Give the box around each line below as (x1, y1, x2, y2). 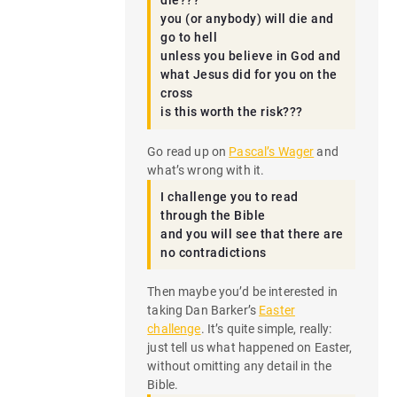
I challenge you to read (160, 189, 299, 204)
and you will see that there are (160, 226, 344, 241)
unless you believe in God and (160, 49, 341, 64)
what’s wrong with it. (147, 162, 265, 177)
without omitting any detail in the (147, 359, 332, 374)
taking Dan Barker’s (147, 303, 260, 318)
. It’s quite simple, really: (200, 322, 332, 337)
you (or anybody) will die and (160, 12, 334, 27)
